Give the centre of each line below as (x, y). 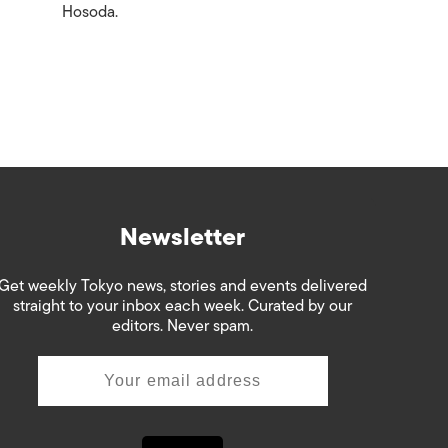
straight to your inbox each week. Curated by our (183, 306)
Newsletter (183, 236)
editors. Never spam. (183, 326)
